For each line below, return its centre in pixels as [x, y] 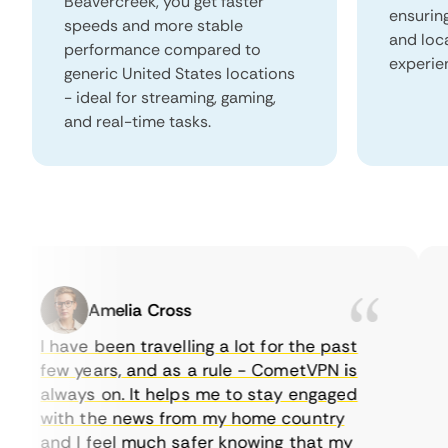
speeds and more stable [153, 25]
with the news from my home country [165, 418]
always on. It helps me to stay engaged [172, 394]
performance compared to [162, 49]
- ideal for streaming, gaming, [170, 97]
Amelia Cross [113, 310]
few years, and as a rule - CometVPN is [172, 370]
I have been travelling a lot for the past [172, 346]
